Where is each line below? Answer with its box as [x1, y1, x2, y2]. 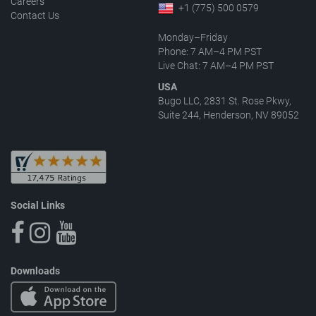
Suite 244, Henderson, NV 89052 [158, 109, 299, 121]
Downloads [11, 265, 60, 276]
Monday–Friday [158, 31, 228, 43]
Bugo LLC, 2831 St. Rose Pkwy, [158, 95, 291, 107]
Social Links [11, 199, 65, 211]
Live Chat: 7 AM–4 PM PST [158, 59, 274, 71]
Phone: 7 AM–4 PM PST [158, 45, 262, 57]
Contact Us [11, 10, 59, 21]
